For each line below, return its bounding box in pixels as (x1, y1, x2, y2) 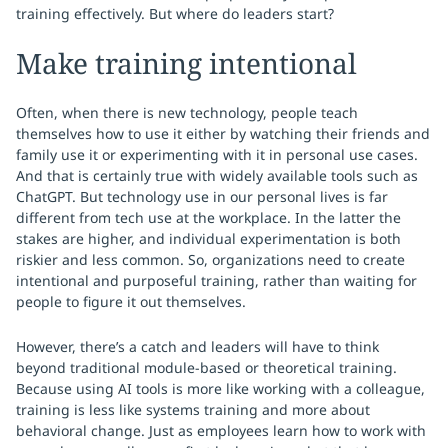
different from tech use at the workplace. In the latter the (16, 208, 401, 227)
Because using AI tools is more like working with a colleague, (16, 379, 425, 398)
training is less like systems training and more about (16, 400, 370, 419)
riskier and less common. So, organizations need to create (16, 250, 405, 269)
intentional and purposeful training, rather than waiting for (16, 271, 417, 290)
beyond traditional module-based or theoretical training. (16, 358, 397, 377)
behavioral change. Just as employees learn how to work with (16, 421, 426, 440)
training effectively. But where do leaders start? (16, 4, 334, 23)
